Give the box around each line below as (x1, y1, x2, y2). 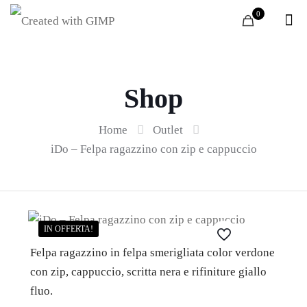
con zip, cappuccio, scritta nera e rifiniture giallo (30, 265, 267, 278)
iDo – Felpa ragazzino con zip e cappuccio (50, 143, 257, 156)
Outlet (153, 123, 183, 136)
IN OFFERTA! (43, 224, 93, 234)
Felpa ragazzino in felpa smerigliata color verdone (30, 246, 275, 259)
